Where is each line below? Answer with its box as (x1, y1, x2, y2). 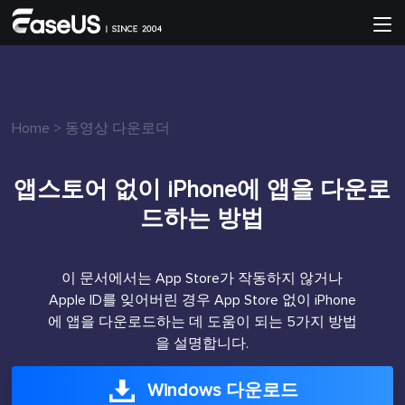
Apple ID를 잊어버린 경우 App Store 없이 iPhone (48, 293, 356, 307)
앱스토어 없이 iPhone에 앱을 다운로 (14, 178, 391, 202)
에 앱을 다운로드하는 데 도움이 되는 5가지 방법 (47, 315, 357, 329)
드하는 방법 (140, 207, 265, 231)
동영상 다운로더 (65, 121, 171, 136)
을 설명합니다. (155, 336, 250, 351)
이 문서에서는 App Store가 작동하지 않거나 (61, 271, 344, 286)
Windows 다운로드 (147, 381, 299, 400)
